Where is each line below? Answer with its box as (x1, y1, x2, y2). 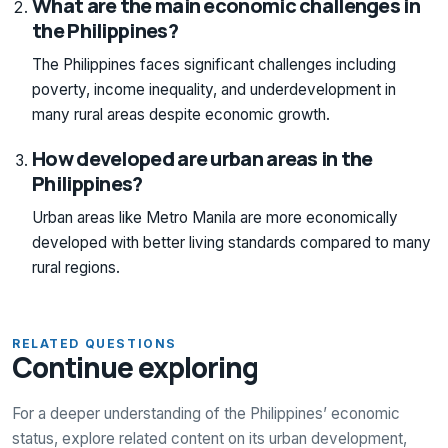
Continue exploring (12, 347, 259, 386)
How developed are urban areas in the (32, 144, 373, 172)
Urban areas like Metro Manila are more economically (32, 207, 398, 227)
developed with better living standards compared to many (32, 232, 431, 252)
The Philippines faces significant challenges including (32, 54, 396, 74)
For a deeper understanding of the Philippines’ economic (12, 403, 400, 423)
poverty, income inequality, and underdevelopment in (32, 79, 396, 99)
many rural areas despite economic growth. (32, 104, 330, 124)
